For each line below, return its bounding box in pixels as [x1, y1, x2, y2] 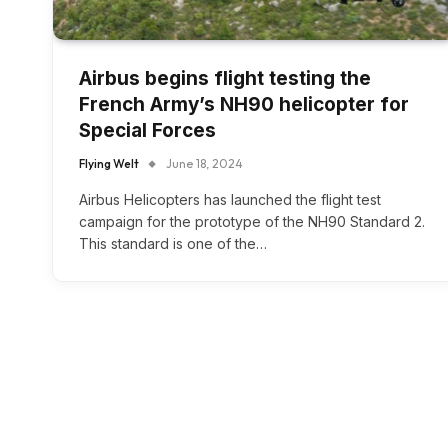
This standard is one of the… [79, 235, 267, 253]
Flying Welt [79, 156, 139, 172]
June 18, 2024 [166, 156, 243, 172]
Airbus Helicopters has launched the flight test [79, 191, 381, 209]
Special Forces [79, 119, 216, 143]
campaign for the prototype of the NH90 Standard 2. [79, 213, 425, 231]
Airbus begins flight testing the [79, 67, 371, 91]
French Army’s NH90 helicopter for [79, 93, 409, 117]
